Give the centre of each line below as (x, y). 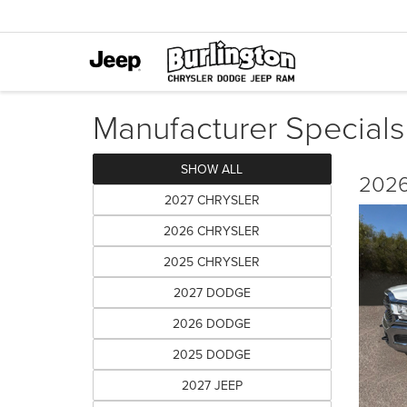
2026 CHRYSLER (212, 231)
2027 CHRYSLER (212, 200)
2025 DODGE (212, 354)
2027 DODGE (212, 293)
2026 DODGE (212, 323)
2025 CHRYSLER (212, 262)
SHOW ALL (212, 169)
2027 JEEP (212, 385)
